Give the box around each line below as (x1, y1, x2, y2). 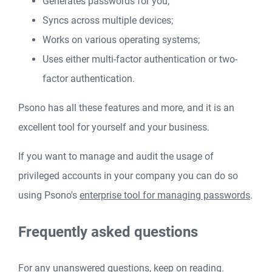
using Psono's (18, 189, 80, 202)
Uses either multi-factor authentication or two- (42, 53, 237, 66)
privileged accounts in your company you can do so (18, 170, 238, 182)
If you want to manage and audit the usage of (18, 151, 214, 163)
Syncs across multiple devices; (42, 15, 173, 27)
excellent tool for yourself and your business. (18, 121, 209, 134)
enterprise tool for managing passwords (80, 189, 250, 202)
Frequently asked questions (18, 223, 198, 241)
